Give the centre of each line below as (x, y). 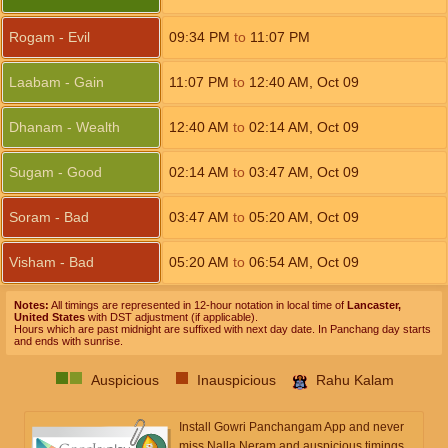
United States (49, 317)
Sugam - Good (55, 172)
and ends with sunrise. (68, 341)
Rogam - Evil (49, 37)
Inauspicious (236, 380)
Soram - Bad (49, 217)
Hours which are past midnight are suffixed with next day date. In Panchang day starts (222, 329)
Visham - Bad (51, 262)
